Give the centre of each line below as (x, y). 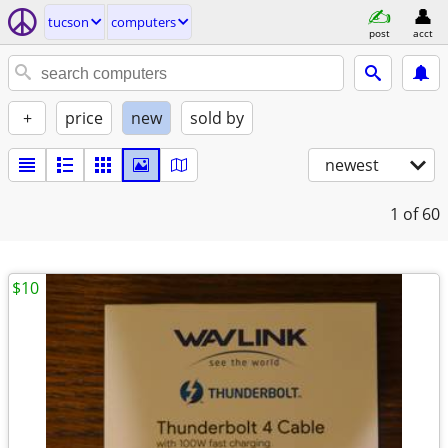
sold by (217, 118)
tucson (68, 22)
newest (352, 165)
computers (143, 22)
